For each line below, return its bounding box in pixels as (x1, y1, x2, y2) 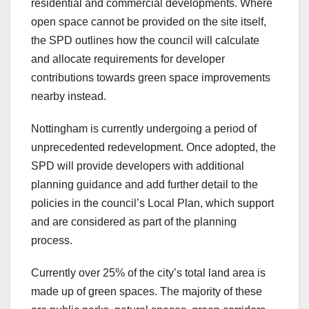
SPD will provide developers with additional (31, 160, 244, 172)
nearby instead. (31, 90, 106, 103)
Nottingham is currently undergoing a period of (31, 123, 257, 135)
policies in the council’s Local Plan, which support (31, 197, 274, 210)
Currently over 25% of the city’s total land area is (31, 267, 266, 279)
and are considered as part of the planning (31, 216, 237, 228)
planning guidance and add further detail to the (31, 179, 258, 191)
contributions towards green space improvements (31, 72, 270, 84)
